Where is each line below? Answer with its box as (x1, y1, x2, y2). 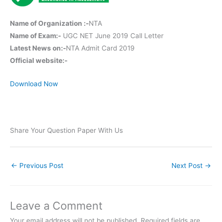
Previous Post (17, 161, 63, 169)
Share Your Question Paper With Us (10, 126, 123, 134)
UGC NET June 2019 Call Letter (61, 31, 164, 40)
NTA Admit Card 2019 (66, 44, 135, 52)
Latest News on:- (10, 44, 66, 52)
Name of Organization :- (10, 19, 89, 27)
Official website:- (10, 56, 67, 64)
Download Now (10, 79, 58, 88)
